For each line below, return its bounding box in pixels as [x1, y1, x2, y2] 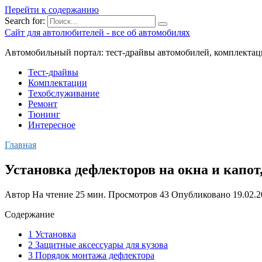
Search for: [5, 16, 45, 26]
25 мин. [73, 189, 106, 199]
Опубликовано [171, 189, 230, 199]
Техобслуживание [28, 88, 99, 98]
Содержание [5, 209, 54, 219]
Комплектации [28, 78, 87, 88]
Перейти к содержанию [5, 5, 99, 15]
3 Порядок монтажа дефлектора [28, 250, 154, 260]
